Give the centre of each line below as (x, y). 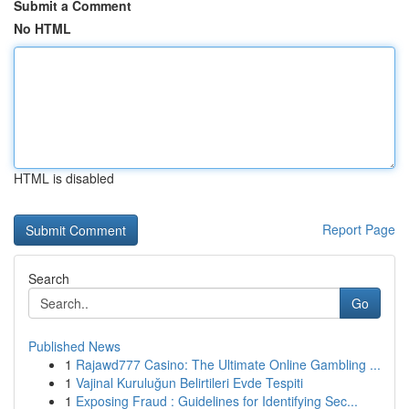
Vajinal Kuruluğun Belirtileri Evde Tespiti (189, 383)
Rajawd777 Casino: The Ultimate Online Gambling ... (228, 364)
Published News (74, 346)
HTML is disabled (64, 178)
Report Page (359, 229)
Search (49, 278)
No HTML (42, 28)
